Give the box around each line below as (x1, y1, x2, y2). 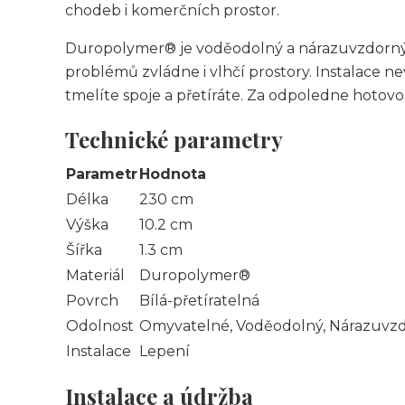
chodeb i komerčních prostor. (65, 2, 279, 19)
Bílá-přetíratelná (139, 292, 259, 309)
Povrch (66, 292, 118, 309)
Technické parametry (65, 125, 283, 154)
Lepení (139, 343, 190, 360)
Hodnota (139, 165, 206, 183)
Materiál (66, 267, 125, 284)
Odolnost (66, 317, 134, 334)
